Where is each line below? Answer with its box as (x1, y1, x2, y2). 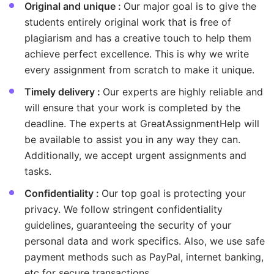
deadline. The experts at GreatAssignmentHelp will (24, 117, 259, 130)
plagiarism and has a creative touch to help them (24, 32, 251, 45)
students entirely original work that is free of (24, 16, 231, 29)
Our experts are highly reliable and (103, 86, 263, 98)
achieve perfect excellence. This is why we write (24, 48, 249, 61)
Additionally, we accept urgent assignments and (24, 149, 246, 162)
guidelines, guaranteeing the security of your (24, 219, 231, 232)
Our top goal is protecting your (102, 187, 246, 200)
